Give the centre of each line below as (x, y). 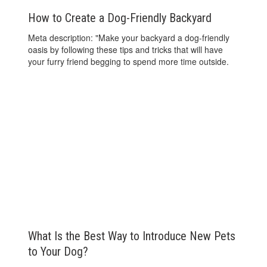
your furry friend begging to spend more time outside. (129, 61)
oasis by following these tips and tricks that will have (126, 49)
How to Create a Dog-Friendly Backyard (120, 18)
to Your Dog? (58, 252)
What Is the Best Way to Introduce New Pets (132, 236)
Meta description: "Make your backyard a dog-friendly (129, 37)
